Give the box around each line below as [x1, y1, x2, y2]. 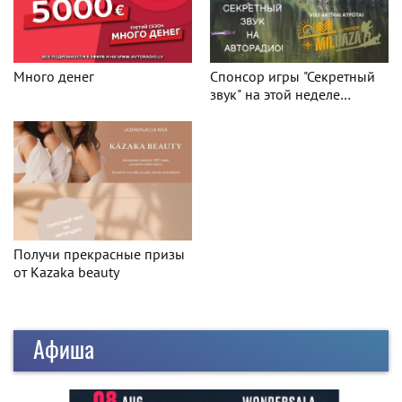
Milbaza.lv [210, 103, 273, 122]
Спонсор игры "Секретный [210, 67, 375, 86]
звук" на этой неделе [210, 85, 340, 104]
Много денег [13, 67, 94, 86]
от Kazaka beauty [13, 262, 119, 281]
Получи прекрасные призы [13, 244, 185, 263]
